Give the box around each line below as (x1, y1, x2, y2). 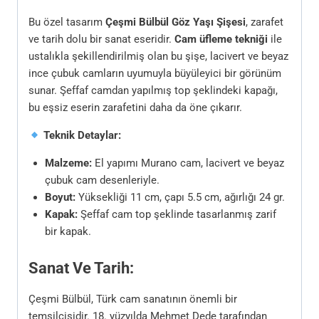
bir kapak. (44, 225, 91, 239)
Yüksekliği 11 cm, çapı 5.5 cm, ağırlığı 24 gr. (75, 191, 285, 204)
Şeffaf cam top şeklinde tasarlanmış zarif (77, 208, 276, 221)
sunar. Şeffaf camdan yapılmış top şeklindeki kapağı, (28, 84, 278, 98)
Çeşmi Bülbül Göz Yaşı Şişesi (105, 16, 246, 29)
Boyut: (44, 191, 75, 204)
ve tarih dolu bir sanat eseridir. (28, 33, 174, 46)
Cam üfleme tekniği (174, 33, 268, 46)
